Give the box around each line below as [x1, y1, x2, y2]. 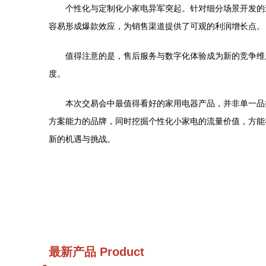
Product [96, 245, 144, 258]
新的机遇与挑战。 [49, 134, 115, 144]
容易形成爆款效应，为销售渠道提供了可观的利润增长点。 [49, 21, 265, 31]
